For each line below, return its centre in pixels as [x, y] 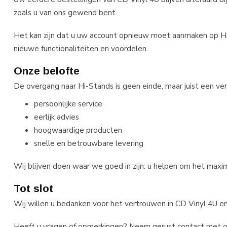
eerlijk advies [56, 117]
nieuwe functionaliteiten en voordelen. [81, 48]
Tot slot [33, 188]
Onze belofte [47, 71]
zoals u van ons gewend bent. [65, 13]
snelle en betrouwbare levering [89, 143]
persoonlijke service [68, 104]
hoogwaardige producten [78, 130]
